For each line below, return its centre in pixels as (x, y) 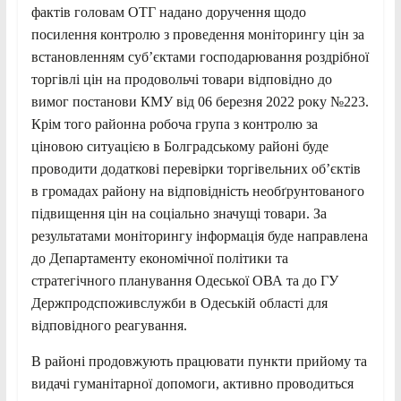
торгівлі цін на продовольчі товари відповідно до (181, 79)
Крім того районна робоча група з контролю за (174, 124)
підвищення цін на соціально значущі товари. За (179, 213)
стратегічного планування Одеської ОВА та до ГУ (184, 280)
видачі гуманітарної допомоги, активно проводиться (192, 383)
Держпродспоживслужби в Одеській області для (179, 303)
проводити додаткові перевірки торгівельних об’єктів (196, 168)
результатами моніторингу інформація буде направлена (199, 235)
